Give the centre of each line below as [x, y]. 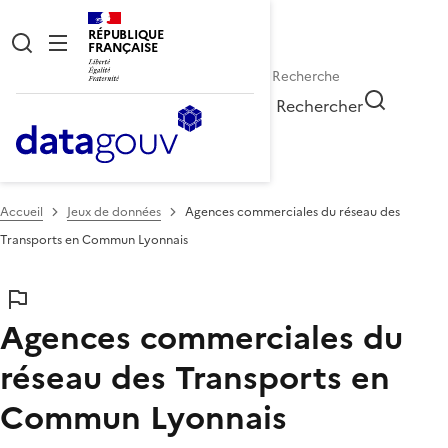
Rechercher [320, 105]
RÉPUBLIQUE [126, 34]
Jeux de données [114, 211]
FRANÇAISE [123, 47]
